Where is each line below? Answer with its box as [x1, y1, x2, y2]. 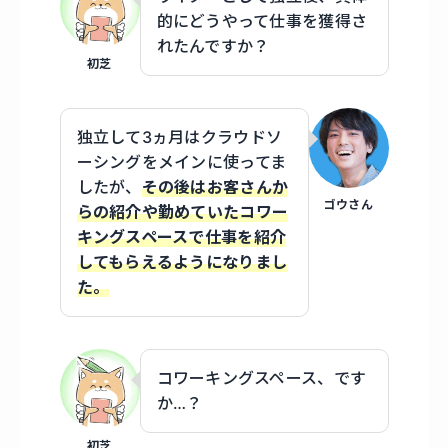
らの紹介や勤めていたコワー [76, 202, 289, 223]
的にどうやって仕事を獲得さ [156, 11, 368, 32]
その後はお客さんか [141, 177, 289, 198]
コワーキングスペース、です [156, 368, 367, 389]
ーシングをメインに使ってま [76, 152, 287, 173]
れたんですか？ [156, 36, 270, 57]
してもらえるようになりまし [76, 252, 288, 273]
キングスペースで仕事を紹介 [76, 227, 287, 248]
